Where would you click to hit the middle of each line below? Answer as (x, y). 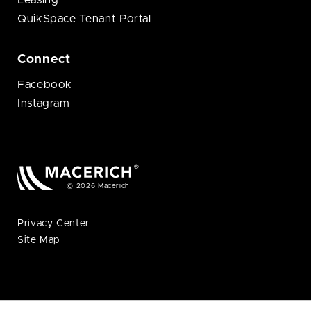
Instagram (44, 104)
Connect (44, 60)
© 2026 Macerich (98, 186)
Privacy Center (53, 224)
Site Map (39, 241)
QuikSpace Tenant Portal (84, 19)
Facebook (45, 85)
